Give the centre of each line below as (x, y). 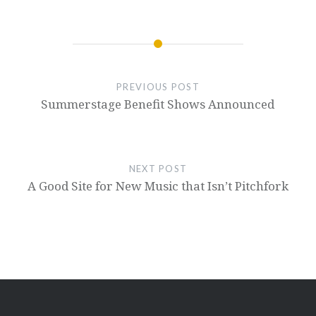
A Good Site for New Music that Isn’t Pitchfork (158, 186)
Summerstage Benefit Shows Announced (158, 104)
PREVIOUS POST (158, 87)
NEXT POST (158, 169)
